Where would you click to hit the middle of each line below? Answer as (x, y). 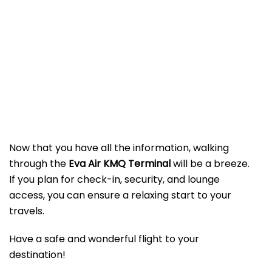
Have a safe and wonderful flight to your (104, 239)
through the (39, 164)
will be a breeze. (210, 164)
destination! (37, 255)
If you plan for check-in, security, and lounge (114, 180)
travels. (27, 211)
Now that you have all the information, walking (119, 148)
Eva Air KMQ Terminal (120, 164)
